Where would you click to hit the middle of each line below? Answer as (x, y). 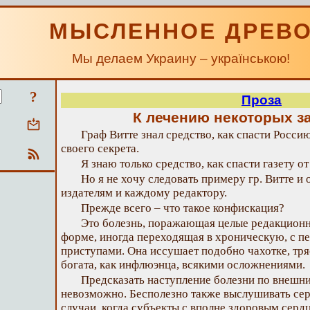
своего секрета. (100, 148)
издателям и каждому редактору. (144, 193)
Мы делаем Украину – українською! (181, 58)
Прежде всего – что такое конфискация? (183, 208)
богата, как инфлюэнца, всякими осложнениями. (183, 265)
